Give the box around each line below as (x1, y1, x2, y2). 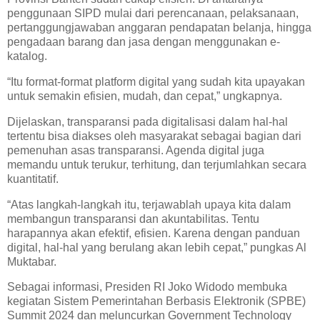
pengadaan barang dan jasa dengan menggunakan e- (7, 36, 280, 49)
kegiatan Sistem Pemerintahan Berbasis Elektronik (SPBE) (7, 295, 306, 308)
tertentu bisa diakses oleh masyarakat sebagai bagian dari (7, 129, 301, 142)
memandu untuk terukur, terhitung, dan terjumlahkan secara (7, 158, 306, 171)
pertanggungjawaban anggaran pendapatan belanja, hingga (7, 21, 311, 34)
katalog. (7, 50, 47, 63)
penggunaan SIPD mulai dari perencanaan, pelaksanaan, (7, 7, 299, 20)
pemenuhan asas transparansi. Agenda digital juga (7, 144, 264, 156)
